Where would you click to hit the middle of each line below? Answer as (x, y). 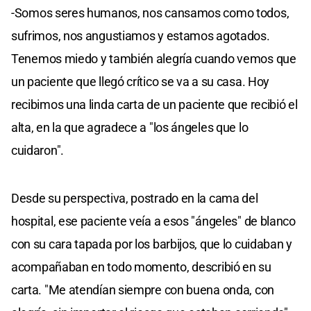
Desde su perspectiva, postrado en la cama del (135, 198)
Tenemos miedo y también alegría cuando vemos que (154, 58)
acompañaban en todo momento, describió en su (141, 267)
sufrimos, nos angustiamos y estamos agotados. (141, 35)
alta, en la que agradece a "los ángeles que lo (130, 127)
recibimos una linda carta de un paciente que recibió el (154, 104)
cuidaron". (37, 150)
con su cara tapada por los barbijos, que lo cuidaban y (152, 244)
